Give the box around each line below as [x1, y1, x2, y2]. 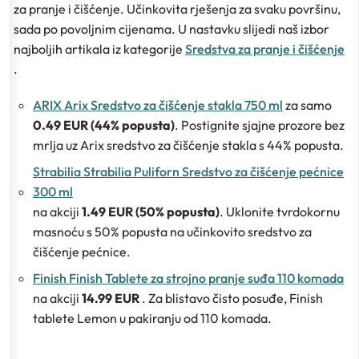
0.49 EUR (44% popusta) [33, 116, 175, 133]
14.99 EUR [82, 289, 142, 306]
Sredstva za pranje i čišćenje [185, 40, 345, 57]
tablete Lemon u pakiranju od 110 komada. [33, 309, 272, 326]
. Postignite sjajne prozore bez [175, 116, 345, 133]
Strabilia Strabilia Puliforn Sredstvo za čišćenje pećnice [33, 163, 344, 179]
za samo [283, 96, 332, 113]
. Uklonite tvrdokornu [220, 203, 340, 220]
